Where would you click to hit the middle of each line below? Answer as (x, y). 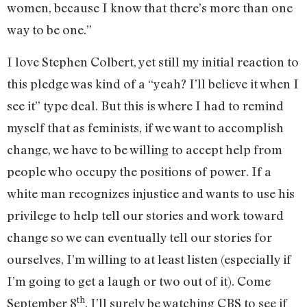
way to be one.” (51, 30)
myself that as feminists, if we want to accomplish (145, 127)
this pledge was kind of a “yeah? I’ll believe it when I (153, 83)
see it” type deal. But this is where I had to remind (145, 105)
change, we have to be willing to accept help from (145, 149)
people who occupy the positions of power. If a (139, 171)
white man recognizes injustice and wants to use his (151, 193)
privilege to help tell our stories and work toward (145, 215)
